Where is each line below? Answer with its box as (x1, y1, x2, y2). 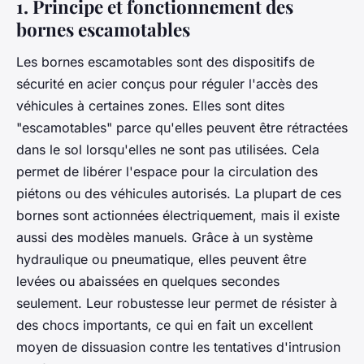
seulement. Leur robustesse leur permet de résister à (16, 294, 337, 311)
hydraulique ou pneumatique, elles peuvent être (16, 250, 306, 267)
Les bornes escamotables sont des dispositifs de (16, 53, 314, 70)
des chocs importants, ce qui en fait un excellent (16, 316, 313, 333)
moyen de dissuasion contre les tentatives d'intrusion (16, 338, 340, 355)
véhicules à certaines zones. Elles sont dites (16, 97, 284, 114)
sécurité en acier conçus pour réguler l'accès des (16, 75, 318, 92)
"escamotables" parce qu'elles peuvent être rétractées (16, 119, 348, 136)
